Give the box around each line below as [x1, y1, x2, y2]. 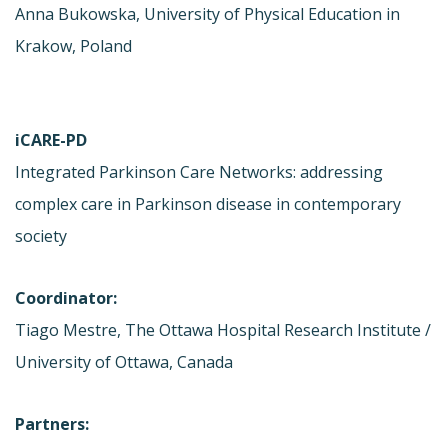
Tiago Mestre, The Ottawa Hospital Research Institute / [15, 318, 431, 341]
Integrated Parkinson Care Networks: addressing [15, 160, 383, 183]
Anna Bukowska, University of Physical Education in [15, 2, 400, 25]
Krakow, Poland [15, 34, 132, 57]
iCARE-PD [15, 128, 87, 151]
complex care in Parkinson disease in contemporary [15, 192, 401, 215]
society [15, 224, 67, 247]
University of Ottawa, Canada [15, 350, 233, 373]
